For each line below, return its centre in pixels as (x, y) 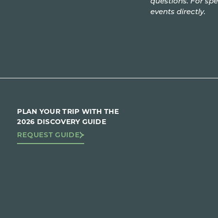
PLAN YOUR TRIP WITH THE (68, 111)
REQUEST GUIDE (48, 135)
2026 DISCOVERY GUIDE (62, 122)
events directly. (178, 11)
